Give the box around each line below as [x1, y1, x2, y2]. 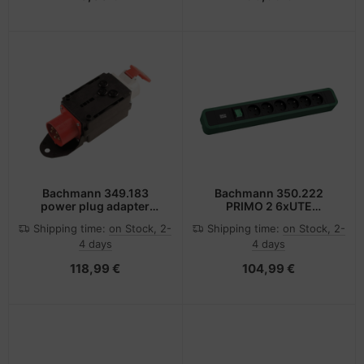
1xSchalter [239, 211, 298, 226]
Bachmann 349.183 [41, 185, 149, 200]
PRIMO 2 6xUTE [225, 198, 312, 213]
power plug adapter [41, 198, 150, 213]
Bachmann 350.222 [214, 185, 323, 200]
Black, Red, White [47, 211, 143, 226]
